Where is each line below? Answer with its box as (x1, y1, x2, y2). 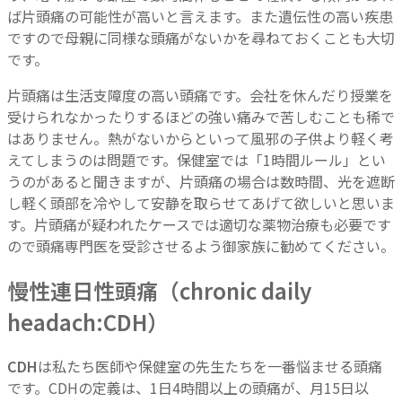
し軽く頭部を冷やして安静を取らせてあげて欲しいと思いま (7, 191, 395, 214)
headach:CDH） (7, 305, 169, 337)
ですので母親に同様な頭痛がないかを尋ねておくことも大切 (7, 26, 395, 48)
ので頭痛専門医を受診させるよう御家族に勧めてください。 (7, 234, 395, 257)
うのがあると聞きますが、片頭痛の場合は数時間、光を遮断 (7, 170, 395, 192)
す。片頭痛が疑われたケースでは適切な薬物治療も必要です (7, 213, 391, 235)
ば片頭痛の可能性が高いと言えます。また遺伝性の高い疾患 (7, 4, 393, 27)
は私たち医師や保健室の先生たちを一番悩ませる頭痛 (38, 354, 382, 377)
